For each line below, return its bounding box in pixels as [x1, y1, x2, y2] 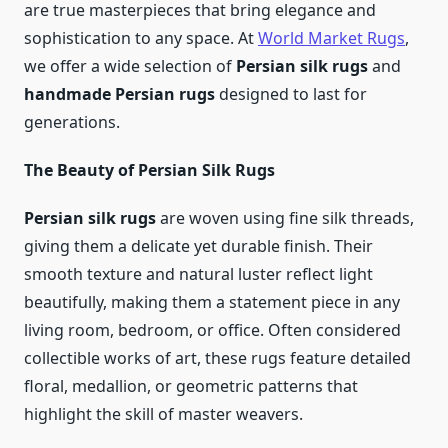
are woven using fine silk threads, [156, 207, 414, 230]
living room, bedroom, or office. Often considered [24, 319, 401, 342]
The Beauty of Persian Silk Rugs [24, 159, 275, 182]
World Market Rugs [258, 27, 405, 50]
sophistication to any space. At [24, 27, 258, 50]
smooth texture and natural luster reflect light [24, 263, 373, 286]
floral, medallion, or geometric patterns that [24, 375, 358, 398]
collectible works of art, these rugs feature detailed [24, 347, 411, 370]
